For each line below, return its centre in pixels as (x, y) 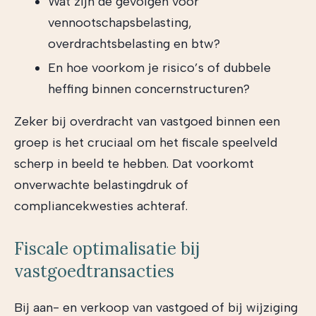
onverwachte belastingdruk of (101, 185)
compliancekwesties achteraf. (101, 206)
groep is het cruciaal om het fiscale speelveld (146, 142)
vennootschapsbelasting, (120, 23)
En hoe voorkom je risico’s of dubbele (159, 68)
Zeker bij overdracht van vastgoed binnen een (147, 121)
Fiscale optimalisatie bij (107, 249)
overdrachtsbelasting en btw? (134, 44)
